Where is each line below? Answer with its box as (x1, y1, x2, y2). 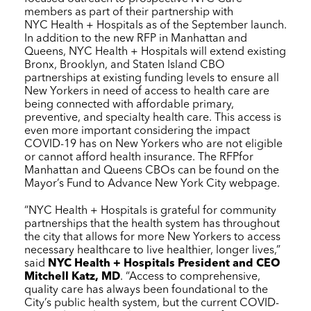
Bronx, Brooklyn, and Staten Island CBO (24, 59, 225, 71)
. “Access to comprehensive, (120, 271, 260, 283)
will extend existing (187, 46, 286, 58)
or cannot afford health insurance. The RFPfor (24, 151, 253, 163)
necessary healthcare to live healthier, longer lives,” (24, 244, 280, 256)
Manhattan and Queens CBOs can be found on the (24, 165, 279, 176)
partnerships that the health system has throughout (24, 218, 280, 230)
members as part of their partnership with (24, 6, 233, 18)
